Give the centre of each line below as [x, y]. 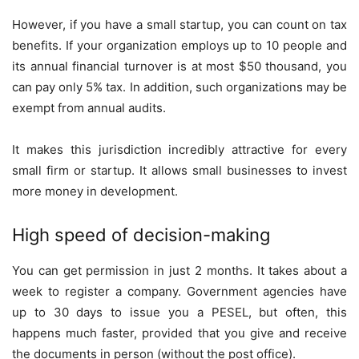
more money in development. [95, 191]
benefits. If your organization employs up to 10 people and [179, 45]
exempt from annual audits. [89, 107]
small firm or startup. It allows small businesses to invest [179, 170]
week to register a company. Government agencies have [179, 291]
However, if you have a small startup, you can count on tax [179, 24]
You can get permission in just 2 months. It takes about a [179, 270]
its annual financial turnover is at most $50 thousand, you [179, 66]
